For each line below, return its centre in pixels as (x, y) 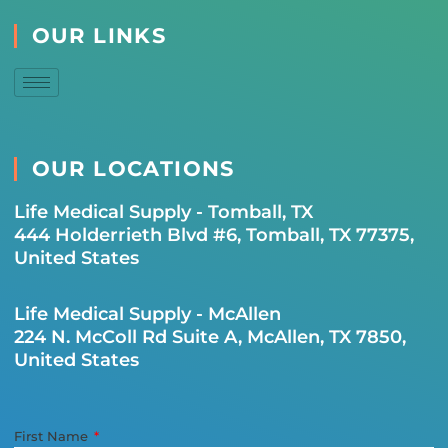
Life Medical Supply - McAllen (147, 313)
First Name (52, 436)
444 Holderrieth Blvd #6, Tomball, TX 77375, (213, 234)
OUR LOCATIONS (133, 168)
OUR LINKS (99, 35)
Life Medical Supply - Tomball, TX (163, 211)
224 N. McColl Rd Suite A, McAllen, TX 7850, (209, 336)
